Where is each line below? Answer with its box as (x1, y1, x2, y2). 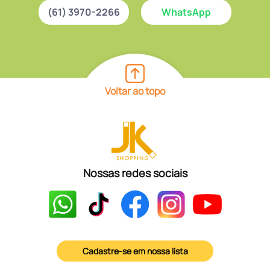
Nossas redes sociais (83, 165, 187, 180)
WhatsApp (161, 5, 211, 19)
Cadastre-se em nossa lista (82, 245, 188, 257)
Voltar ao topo (105, 84, 165, 98)
